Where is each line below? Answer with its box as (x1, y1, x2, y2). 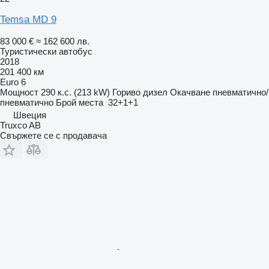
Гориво (112, 86, 141, 97)
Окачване (170, 86, 210, 97)
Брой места (56, 97, 103, 107)
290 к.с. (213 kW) (41, 86, 110, 97)
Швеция (13, 109, 46, 120)
